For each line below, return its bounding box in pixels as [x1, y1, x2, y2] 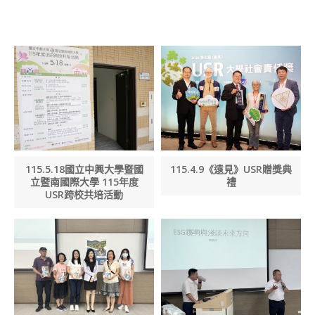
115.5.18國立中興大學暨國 [25, 162, 143, 176]
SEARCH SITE [35, 3, 96, 12]
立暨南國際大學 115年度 [30, 175, 139, 189]
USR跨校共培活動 [45, 188, 123, 202]
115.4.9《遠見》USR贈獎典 [170, 162, 292, 176]
